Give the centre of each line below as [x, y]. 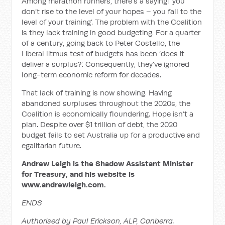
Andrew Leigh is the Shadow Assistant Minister [108, 163]
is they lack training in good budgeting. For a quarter [111, 32]
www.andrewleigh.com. [64, 185]
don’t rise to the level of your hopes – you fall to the [112, 11]
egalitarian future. [52, 145]
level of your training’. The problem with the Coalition [112, 22]
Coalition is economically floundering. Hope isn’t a [108, 114]
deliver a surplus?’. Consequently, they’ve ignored [106, 64]
